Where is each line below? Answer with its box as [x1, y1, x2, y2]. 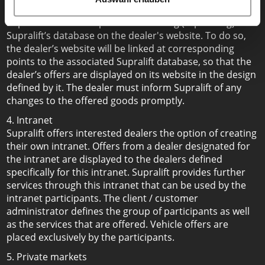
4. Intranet [7, 114, 53, 127]
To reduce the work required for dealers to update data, [7, 3, 256, 16]
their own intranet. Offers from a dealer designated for [7, 140, 250, 153]
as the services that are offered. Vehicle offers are [7, 218, 228, 231]
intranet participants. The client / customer [7, 192, 198, 205]
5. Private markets [7, 250, 87, 263]
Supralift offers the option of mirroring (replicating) [7, 16, 235, 29]
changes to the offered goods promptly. [7, 94, 185, 107]
